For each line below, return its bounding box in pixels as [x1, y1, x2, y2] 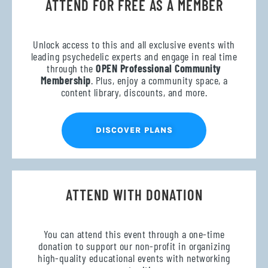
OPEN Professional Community [96, 61, 221, 75]
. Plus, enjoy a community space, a [90, 73, 228, 87]
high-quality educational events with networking [38, 251, 230, 265]
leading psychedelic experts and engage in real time [31, 49, 237, 63]
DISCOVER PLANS [95, 126, 173, 135]
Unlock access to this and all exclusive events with [33, 37, 235, 51]
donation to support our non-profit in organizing [38, 239, 230, 253]
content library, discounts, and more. [60, 85, 208, 99]
